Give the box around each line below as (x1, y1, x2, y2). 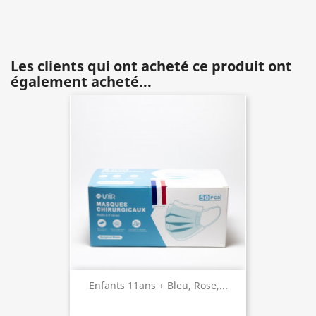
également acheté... (11, 72, 152, 91)
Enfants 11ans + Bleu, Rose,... (88, 279, 228, 293)
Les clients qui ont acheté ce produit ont (11, 56, 292, 75)
